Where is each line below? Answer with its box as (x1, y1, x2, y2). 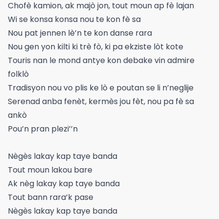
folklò (8, 68, 29, 80)
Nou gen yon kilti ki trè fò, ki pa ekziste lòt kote (8, 41, 183, 52)
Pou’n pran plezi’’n (8, 123, 78, 134)
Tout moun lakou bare (8, 164, 92, 175)
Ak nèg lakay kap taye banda (8, 178, 120, 189)
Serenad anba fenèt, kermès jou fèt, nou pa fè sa (8, 96, 194, 107)
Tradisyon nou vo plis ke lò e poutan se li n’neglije (8, 82, 194, 93)
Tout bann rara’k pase (8, 192, 93, 203)
